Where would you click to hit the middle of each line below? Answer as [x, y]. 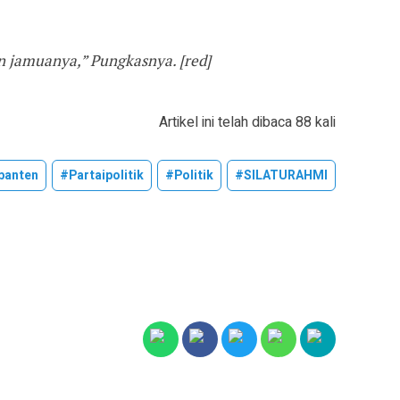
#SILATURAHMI [281, 175]
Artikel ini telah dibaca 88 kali [247, 122]
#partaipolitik [102, 175]
